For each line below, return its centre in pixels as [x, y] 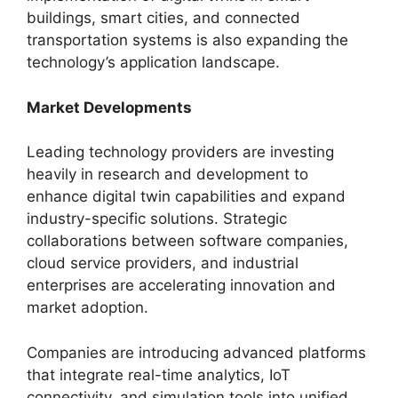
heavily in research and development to [167, 174]
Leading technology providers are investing [180, 152]
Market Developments [109, 107]
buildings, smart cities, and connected [163, 18]
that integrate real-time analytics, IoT [159, 374]
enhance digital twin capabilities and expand [186, 196]
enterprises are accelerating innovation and [181, 285]
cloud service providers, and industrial [163, 263]
